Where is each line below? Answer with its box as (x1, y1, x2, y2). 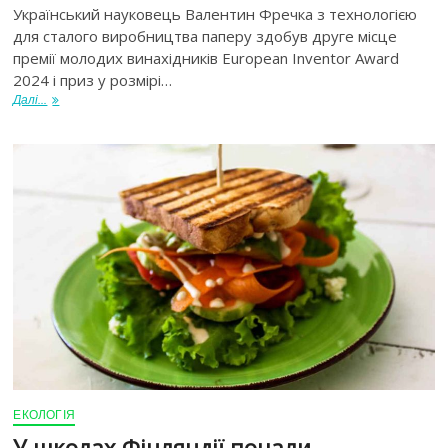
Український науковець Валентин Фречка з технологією (13, 3, 418, 24)
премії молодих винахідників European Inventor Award (13, 47, 400, 68)
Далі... (13, 91, 48, 107)
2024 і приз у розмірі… (13, 69, 173, 90)
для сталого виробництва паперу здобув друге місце (13, 25, 398, 46)
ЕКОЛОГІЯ (13, 407, 76, 423)
